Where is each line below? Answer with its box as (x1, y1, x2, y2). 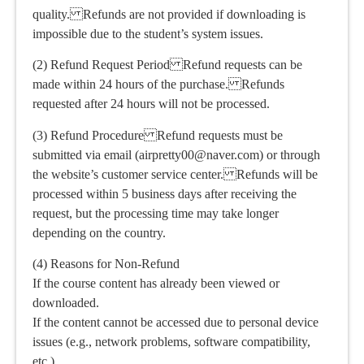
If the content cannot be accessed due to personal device (32, 315, 318, 330)
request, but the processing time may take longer (32, 206, 279, 220)
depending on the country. (32, 225, 166, 240)
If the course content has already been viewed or (32, 276, 279, 291)
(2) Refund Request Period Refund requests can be (32, 58, 302, 72)
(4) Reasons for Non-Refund (32, 257, 180, 271)
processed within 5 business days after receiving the (32, 186, 297, 201)
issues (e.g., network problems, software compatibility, (32, 335, 310, 349)
